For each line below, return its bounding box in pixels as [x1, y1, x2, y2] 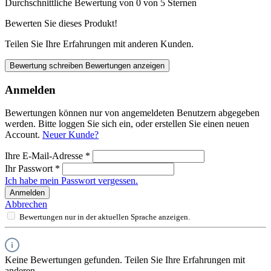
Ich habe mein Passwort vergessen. [5, 175, 138, 186]
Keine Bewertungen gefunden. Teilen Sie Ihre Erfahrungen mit [5, 255, 245, 266]
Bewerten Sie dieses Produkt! [5, 18, 117, 28]
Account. [5, 129, 42, 140]
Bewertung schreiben [10, 60, 85, 70]
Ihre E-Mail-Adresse [5, 151, 85, 162]
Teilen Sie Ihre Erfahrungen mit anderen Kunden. [5, 38, 194, 49]
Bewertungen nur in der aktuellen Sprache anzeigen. [19, 212, 190, 222]
